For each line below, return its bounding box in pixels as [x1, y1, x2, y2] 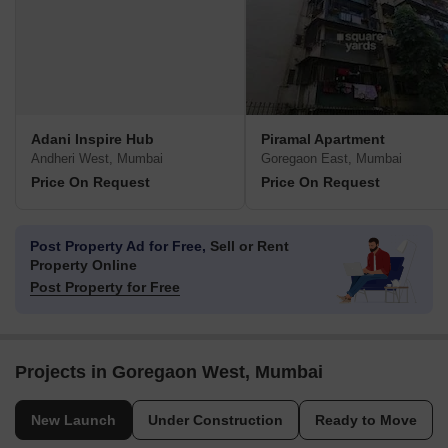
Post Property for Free [30, 279, 180, 296]
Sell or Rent [206, 238, 289, 255]
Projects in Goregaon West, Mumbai [15, 362, 323, 383]
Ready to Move [315, 412, 417, 429]
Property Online [30, 257, 137, 274]
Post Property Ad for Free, [30, 238, 206, 255]
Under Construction [148, 412, 283, 429]
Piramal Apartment [261, 131, 385, 148]
